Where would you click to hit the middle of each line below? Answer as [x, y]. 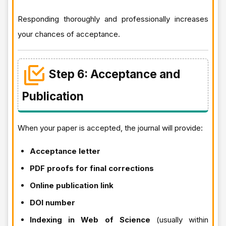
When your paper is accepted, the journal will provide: [110, 128]
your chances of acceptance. [69, 34]
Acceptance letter [65, 151]
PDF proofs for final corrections [92, 168]
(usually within [179, 219]
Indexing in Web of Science [90, 219]
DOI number [52, 202]
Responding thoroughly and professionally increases [113, 19]
